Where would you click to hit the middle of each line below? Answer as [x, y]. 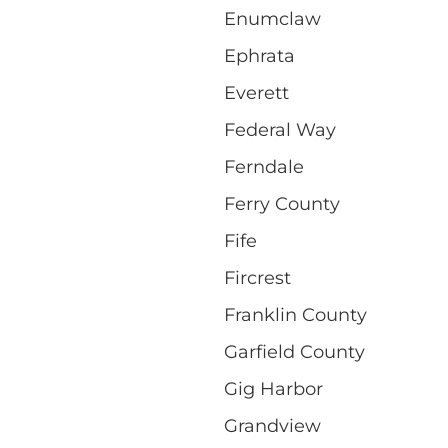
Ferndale [264, 166]
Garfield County [294, 351]
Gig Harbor [273, 388]
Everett [256, 92]
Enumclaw [272, 18]
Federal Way [280, 129]
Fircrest [257, 277]
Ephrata [259, 55]
